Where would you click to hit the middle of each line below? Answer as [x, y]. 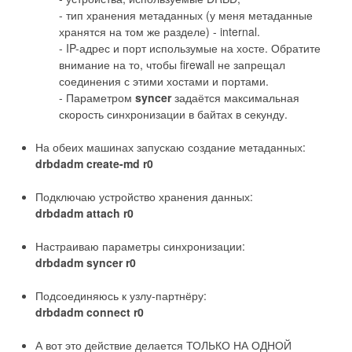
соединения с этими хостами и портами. [164, 81]
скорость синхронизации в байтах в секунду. [173, 114]
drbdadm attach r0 [84, 213]
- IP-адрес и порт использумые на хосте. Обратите [190, 48]
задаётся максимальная [237, 97]
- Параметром [97, 97]
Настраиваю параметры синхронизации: [140, 246]
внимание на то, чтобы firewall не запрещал [172, 64]
